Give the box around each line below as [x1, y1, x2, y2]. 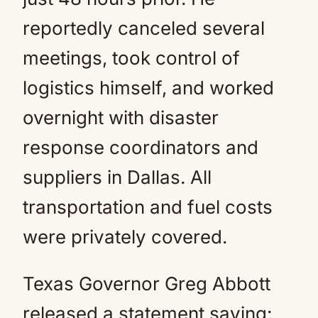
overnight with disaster [23, 106, 219, 128]
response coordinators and [23, 136, 258, 158]
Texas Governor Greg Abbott [23, 273, 270, 295]
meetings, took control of [23, 47, 240, 69]
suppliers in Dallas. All [23, 166, 212, 188]
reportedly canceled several [23, 17, 265, 39]
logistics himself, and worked [23, 77, 274, 99]
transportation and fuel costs [23, 196, 273, 218]
